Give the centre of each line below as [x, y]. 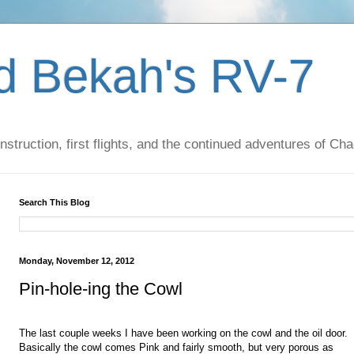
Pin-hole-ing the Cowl [101, 288]
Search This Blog [55, 203]
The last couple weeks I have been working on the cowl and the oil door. [185, 333]
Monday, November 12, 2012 [77, 261]
